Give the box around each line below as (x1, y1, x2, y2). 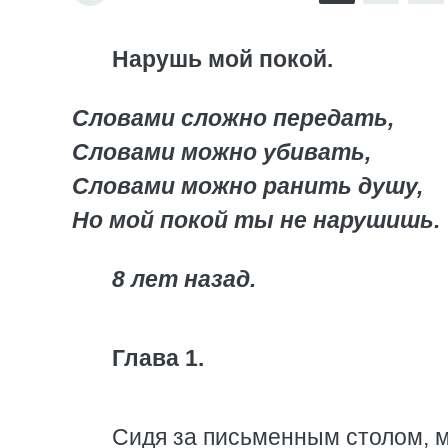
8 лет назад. (112, 266, 256, 292)
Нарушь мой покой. (112, 46, 333, 72)
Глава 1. (112, 345, 204, 371)
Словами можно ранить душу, (72, 173, 423, 199)
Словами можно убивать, (72, 139, 371, 165)
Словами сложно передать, (72, 105, 394, 131)
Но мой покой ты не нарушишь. (72, 207, 440, 233)
